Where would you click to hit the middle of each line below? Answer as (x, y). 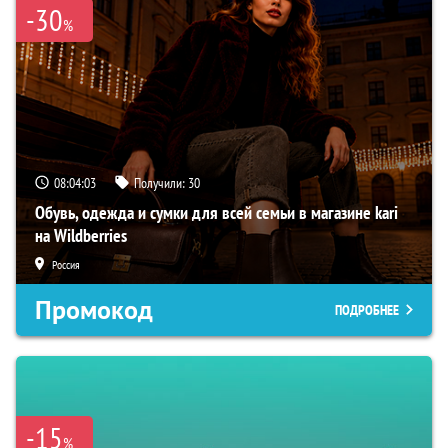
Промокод (94, 310)
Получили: (161, 183)
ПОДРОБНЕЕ (367, 310)
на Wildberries (81, 236)
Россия (66, 265)
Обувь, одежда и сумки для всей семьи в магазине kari (216, 213)
